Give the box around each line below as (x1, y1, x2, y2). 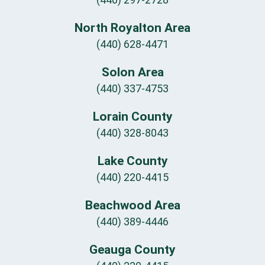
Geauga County (89, 242, 176, 257)
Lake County (97, 153, 168, 168)
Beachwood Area (85, 198, 180, 212)
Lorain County (92, 109, 173, 124)
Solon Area (101, 64, 164, 79)
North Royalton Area (75, 20, 190, 35)
